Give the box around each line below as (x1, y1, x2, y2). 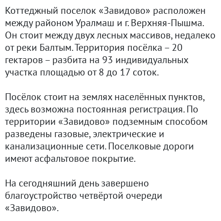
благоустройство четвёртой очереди (5, 189, 162, 202)
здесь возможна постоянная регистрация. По (5, 103, 198, 116)
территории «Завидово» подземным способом (5, 115, 208, 128)
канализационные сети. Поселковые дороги (5, 140, 194, 153)
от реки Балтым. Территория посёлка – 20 (5, 41, 183, 54)
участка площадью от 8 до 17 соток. (5, 66, 159, 79)
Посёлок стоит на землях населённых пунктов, (5, 90, 204, 104)
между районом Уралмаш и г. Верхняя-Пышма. (5, 16, 203, 30)
